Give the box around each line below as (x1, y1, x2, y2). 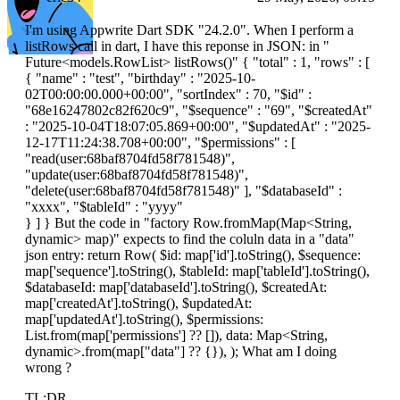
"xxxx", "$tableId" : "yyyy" (25, 199, 183, 215)
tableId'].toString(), (263, 263, 370, 279)
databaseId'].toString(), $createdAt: (130, 279, 327, 296)
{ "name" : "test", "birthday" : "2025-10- (25, 71, 255, 87)
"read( (25, 151, 60, 167)
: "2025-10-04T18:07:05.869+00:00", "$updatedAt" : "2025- (25, 119, 371, 135)
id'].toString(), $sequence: (216, 247, 361, 263)
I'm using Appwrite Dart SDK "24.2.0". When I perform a (25, 22, 354, 38)
